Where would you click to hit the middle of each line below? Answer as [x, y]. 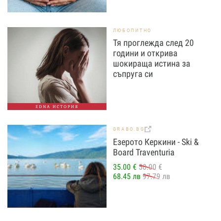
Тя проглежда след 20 [153, 43]
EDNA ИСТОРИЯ [57, 107]
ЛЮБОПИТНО [132, 31]
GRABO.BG [129, 129]
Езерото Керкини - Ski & [156, 142]
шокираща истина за [151, 64]
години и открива [145, 53]
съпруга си [133, 74]
